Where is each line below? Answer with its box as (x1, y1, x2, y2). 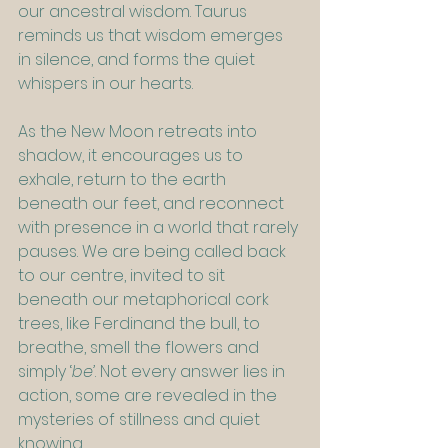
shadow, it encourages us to (18, 144, 247, 168)
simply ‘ (18, 360, 72, 384)
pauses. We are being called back (18, 240, 290, 264)
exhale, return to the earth (18, 168, 230, 192)
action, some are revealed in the (18, 384, 281, 408)
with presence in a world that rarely (18, 216, 302, 240)
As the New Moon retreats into (18, 120, 261, 144)
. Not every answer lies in (95, 360, 289, 384)
